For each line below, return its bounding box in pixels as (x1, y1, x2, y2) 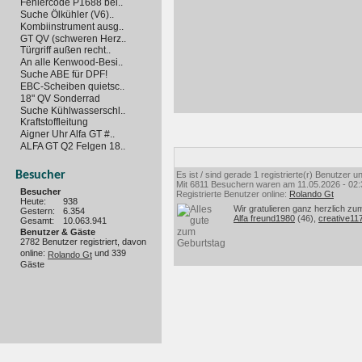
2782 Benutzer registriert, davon (20, 236, 146, 248)
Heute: (20, 196, 46, 206)
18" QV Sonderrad (20, 92, 100, 104)
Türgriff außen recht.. (20, 44, 111, 57)
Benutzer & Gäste (20, 226, 95, 237)
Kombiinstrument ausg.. (20, 20, 124, 32)
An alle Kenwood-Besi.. (20, 57, 123, 69)
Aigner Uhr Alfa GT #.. (20, 128, 115, 141)
